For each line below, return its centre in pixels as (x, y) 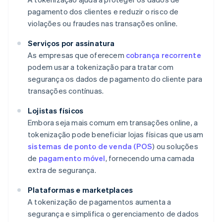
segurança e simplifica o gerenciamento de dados (113, 214)
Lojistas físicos (56, 111)
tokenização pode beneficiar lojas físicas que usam (116, 135)
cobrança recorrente (164, 55)
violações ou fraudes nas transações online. (103, 24)
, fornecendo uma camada (150, 158)
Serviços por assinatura (71, 43)
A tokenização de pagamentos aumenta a (100, 202)
